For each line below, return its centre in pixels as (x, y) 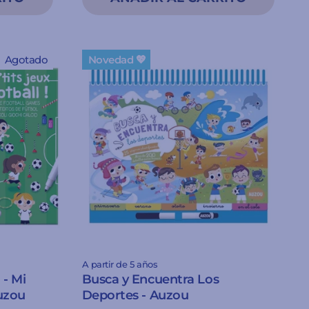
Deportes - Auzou (135, 295)
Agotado (26, 59)
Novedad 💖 (117, 59)
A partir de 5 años (120, 265)
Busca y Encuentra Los (150, 279)
